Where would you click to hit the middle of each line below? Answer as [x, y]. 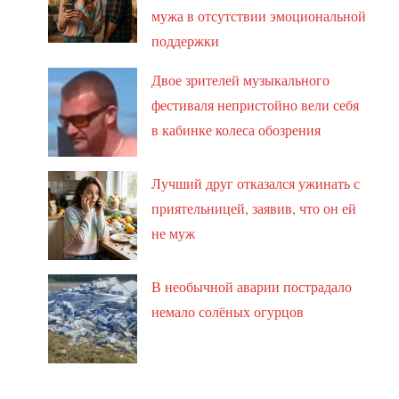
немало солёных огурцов [228, 311]
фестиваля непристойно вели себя [256, 104]
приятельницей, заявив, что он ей [254, 208]
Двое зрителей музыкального [241, 79]
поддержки [186, 40]
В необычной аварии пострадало [252, 286]
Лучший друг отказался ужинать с [256, 183]
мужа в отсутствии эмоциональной [259, 15]
